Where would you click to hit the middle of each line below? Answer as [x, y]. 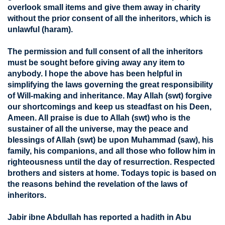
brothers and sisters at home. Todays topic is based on [112, 173]
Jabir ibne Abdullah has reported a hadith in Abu [99, 217]
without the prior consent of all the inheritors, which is [109, 18]
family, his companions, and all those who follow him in [111, 151]
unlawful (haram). [40, 29]
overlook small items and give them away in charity [104, 7]
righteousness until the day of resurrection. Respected [111, 162]
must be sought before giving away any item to [96, 63]
